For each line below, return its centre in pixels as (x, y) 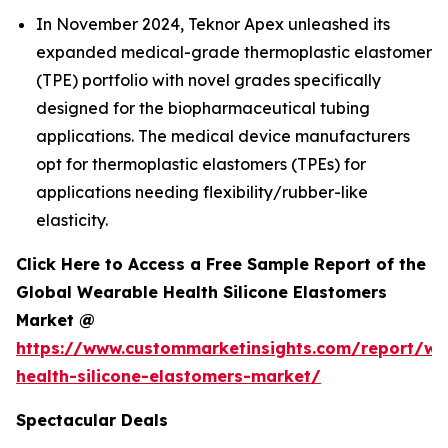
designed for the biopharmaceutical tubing (203, 108)
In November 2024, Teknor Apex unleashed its (213, 24)
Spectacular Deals (92, 420)
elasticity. (72, 220)
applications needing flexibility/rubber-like (202, 192)
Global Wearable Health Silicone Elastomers (201, 292)
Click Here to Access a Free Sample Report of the (221, 264)
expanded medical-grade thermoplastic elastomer (234, 52)
